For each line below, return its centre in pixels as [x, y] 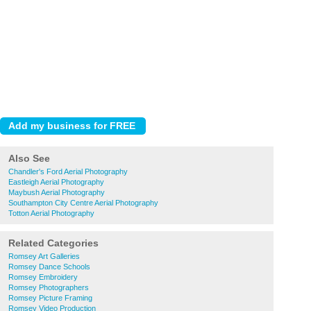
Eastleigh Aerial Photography [56, 182]
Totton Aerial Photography [51, 213]
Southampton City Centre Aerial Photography [83, 203]
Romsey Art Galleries [44, 256]
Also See [29, 158]
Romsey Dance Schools [49, 267]
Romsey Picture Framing [50, 298]
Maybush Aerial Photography [57, 192]
